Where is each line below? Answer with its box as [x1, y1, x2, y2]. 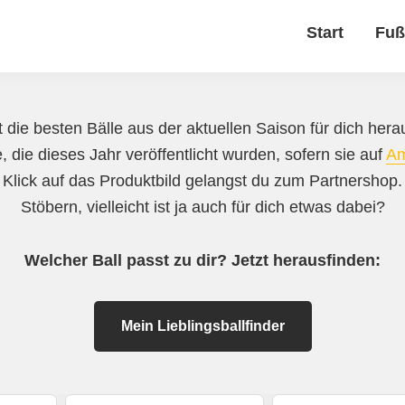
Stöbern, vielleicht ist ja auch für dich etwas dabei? [20, 197, 385, 216]
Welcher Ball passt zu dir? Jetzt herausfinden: [24, 250, 381, 269]
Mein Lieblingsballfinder [120, 317, 285, 334]
